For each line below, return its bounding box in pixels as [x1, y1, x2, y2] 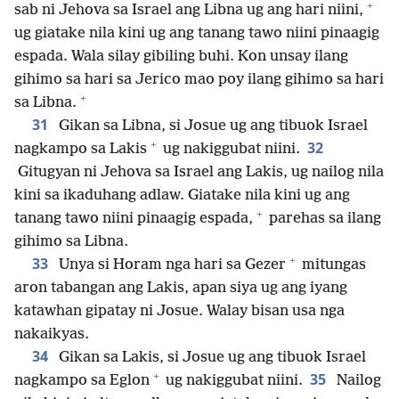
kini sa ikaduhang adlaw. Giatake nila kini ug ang [14, 186, 350, 204]
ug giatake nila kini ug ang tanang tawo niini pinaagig [14, 24, 379, 42]
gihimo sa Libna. [14, 232, 128, 250]
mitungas [298, 256, 366, 273]
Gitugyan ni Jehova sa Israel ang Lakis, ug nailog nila [14, 163, 384, 181]
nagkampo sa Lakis [14, 140, 147, 158]
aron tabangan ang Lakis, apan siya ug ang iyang [14, 279, 347, 297]
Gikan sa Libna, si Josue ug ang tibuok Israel [55, 117, 368, 134]
